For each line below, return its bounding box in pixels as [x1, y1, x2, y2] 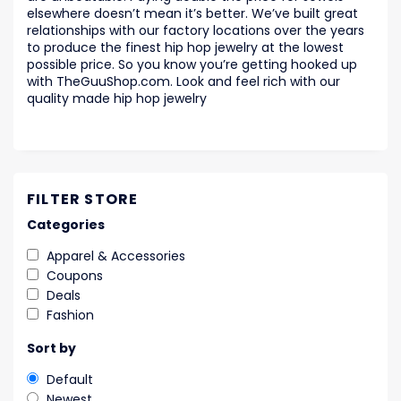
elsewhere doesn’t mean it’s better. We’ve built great [27, 4, 358, 23]
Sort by [27, 339, 76, 358]
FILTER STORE [27, 189, 139, 210]
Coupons [47, 267, 103, 286]
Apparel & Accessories [47, 247, 185, 266]
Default [47, 371, 93, 389]
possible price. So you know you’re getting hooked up [27, 55, 357, 74]
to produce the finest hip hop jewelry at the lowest [27, 38, 344, 57]
